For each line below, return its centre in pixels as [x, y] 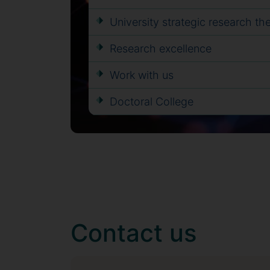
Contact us [133, 233]
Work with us [142, 75]
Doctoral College [152, 102]
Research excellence [161, 49]
